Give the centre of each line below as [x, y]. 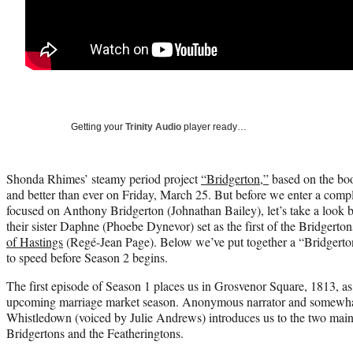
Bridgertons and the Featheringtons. [95, 333]
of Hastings [35, 241]
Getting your [98, 126]
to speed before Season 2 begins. [87, 257]
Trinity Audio [153, 126]
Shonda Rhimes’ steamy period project [104, 178]
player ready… [214, 126]
